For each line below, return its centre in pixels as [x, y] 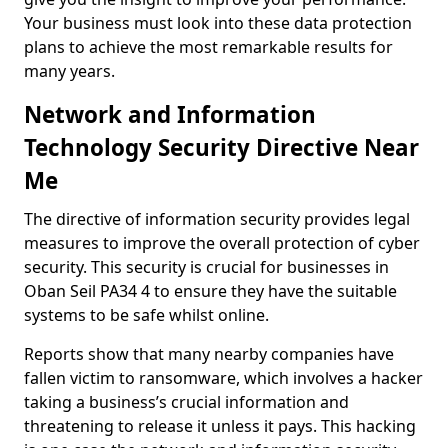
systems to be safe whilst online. [146, 315]
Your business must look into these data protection [218, 23]
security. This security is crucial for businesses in [206, 267]
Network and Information [170, 114]
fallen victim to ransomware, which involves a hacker [223, 378]
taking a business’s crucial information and [186, 402]
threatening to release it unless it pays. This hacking [220, 426]
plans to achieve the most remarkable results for [208, 47]
